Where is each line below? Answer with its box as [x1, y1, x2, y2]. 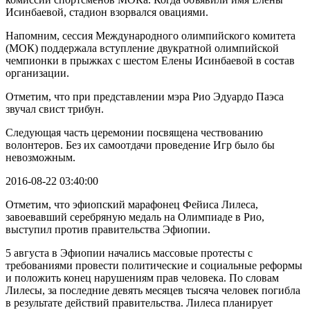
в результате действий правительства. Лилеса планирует [6, 296, 273, 309]
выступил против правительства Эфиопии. [6, 223, 210, 235]
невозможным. [6, 151, 75, 163]
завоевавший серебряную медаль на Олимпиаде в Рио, [6, 210, 264, 223]
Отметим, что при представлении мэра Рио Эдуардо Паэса [6, 90, 284, 102]
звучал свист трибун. [6, 102, 104, 115]
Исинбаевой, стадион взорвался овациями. [6, 6, 208, 18]
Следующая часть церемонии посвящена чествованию [6, 126, 263, 138]
